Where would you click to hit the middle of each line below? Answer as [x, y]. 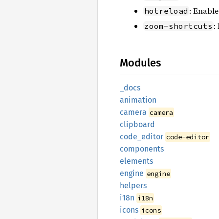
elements [136, 161]
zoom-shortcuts [178, 26]
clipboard [137, 125]
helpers [133, 186]
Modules [140, 63]
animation [138, 100]
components [142, 149]
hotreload [166, 11]
